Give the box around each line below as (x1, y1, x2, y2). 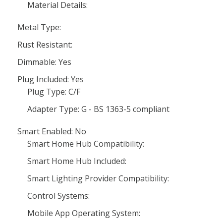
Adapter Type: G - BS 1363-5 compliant (27, 104, 169, 114)
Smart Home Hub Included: (27, 156, 126, 166)
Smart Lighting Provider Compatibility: (27, 173, 169, 184)
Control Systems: (27, 190, 90, 201)
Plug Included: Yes (17, 74, 84, 85)
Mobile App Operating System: (27, 208, 140, 219)
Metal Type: (17, 22, 61, 33)
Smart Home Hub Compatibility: (27, 138, 144, 149)
